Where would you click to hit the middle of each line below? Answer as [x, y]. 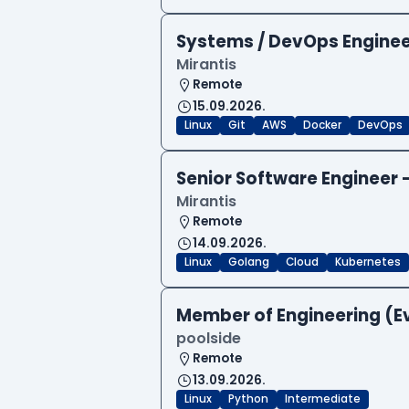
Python [248, 399]
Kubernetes [368, 262]
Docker [322, 126]
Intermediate [323, 399]
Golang [249, 262]
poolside [209, 339]
